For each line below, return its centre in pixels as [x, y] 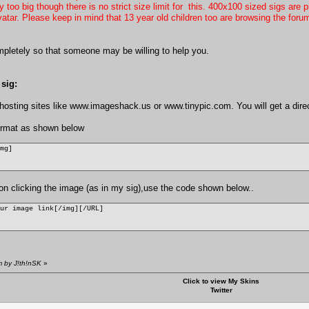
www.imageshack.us [110, 106]
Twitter [221, 290]
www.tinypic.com [198, 106]
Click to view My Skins [221, 281]
